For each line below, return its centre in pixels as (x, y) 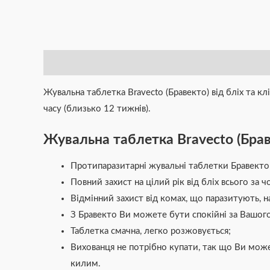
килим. (86, 264)
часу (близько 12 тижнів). (97, 108)
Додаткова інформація (125, 63)
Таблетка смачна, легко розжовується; (151, 231)
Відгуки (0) (240, 63)
